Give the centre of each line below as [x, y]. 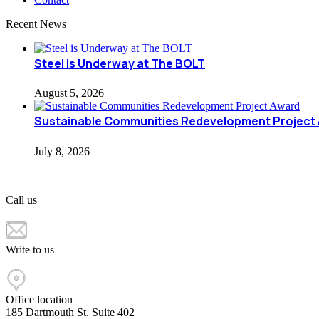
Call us [21, 199]
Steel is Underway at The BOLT [120, 64]
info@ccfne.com [44, 262]
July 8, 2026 [62, 151]
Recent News [36, 24]
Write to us [30, 249]
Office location [39, 299]
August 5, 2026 [69, 93]
